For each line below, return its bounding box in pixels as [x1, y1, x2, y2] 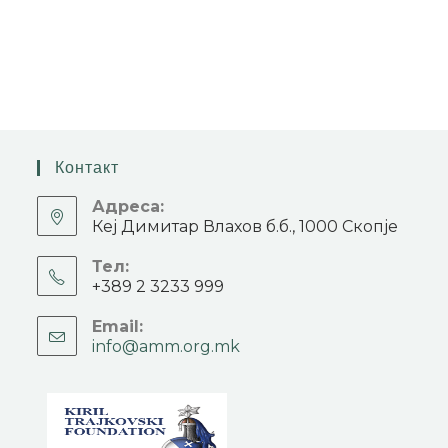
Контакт [55, 159, 120, 177]
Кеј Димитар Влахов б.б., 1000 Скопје [92, 217, 399, 237]
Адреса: [92, 197, 165, 217]
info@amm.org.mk [92, 337, 241, 357]
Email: [92, 317, 144, 337]
